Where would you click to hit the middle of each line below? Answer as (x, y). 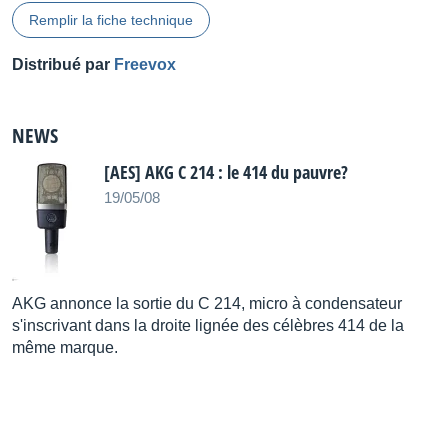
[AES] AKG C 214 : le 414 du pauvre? (226, 172)
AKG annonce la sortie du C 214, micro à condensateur (207, 303)
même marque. (65, 347)
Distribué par (63, 64)
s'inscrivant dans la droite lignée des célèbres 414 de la (208, 325)
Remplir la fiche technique (111, 20)
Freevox (145, 64)
